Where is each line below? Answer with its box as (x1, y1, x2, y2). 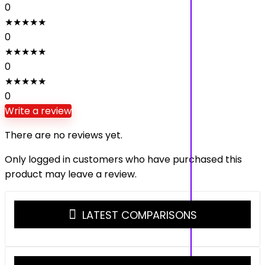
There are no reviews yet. (5, 128, 122, 142)
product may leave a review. (5, 167, 137, 181)
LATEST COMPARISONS (82, 208, 197, 222)
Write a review (5, 104, 72, 118)
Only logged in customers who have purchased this (5, 153, 242, 166)
